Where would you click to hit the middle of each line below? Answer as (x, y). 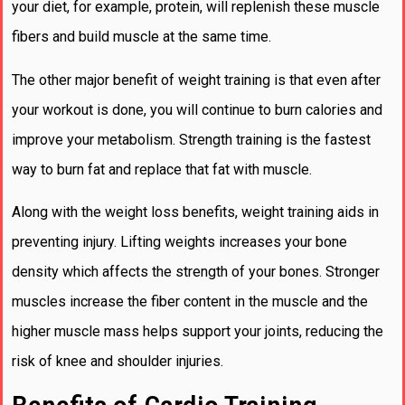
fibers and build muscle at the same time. (141, 37)
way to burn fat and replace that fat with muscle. (162, 169)
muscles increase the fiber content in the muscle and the (190, 302)
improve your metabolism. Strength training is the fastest (191, 139)
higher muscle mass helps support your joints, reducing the (198, 332)
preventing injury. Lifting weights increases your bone (179, 242)
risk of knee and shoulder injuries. (118, 362)
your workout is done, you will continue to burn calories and (197, 109)
